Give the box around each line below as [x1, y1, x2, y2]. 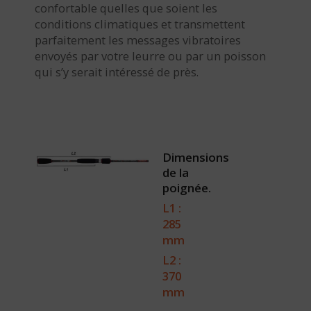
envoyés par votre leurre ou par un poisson [35, 48, 266, 65]
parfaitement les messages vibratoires [35, 32, 241, 49]
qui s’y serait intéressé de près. [35, 64, 199, 81]
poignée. [162, 180, 212, 196]
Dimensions [162, 149, 230, 166]
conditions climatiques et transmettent [35, 16, 245, 33]
